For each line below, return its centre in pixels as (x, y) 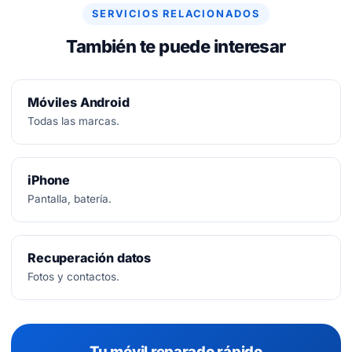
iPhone (49, 180)
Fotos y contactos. (73, 277)
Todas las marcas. (73, 121)
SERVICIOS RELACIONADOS (176, 14)
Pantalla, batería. (70, 199)
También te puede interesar (176, 46)
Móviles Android (79, 102)
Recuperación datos (90, 258)
